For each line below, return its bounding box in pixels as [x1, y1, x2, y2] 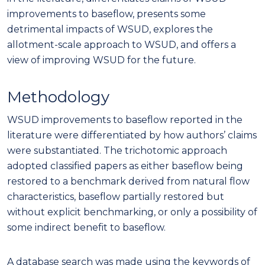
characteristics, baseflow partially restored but [7, 190, 224, 202]
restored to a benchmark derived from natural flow [7, 175, 250, 187]
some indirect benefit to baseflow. [7, 221, 166, 233]
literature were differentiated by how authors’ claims [7, 129, 257, 141]
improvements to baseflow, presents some [7, 8, 206, 20]
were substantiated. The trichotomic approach [7, 144, 227, 156]
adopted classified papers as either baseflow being [7, 160, 243, 172]
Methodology [7, 87, 109, 106]
